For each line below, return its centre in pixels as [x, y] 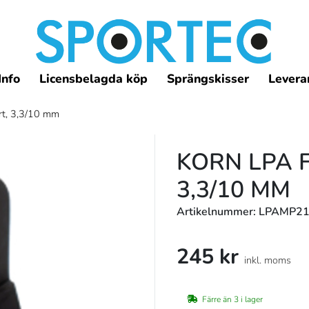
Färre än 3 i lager [232, 300]
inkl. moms [268, 260]
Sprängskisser [208, 79]
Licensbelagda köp [94, 79]
